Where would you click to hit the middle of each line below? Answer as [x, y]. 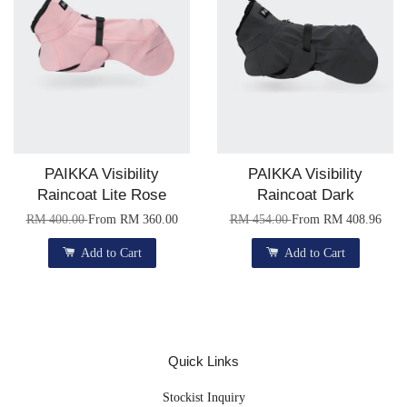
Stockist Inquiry [203, 397]
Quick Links [203, 361]
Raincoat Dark [305, 194]
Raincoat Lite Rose [102, 194]
